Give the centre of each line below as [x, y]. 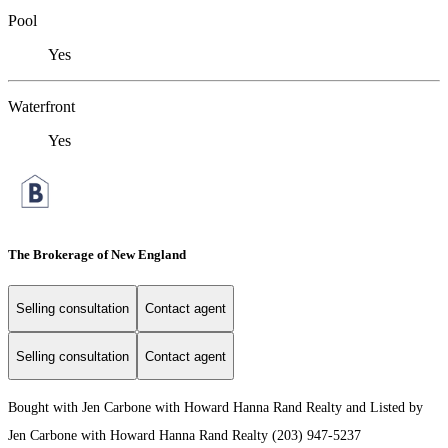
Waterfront [41, 107]
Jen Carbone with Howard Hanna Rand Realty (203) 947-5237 [184, 436]
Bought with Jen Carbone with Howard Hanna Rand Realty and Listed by [215, 408]
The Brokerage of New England [97, 254]
